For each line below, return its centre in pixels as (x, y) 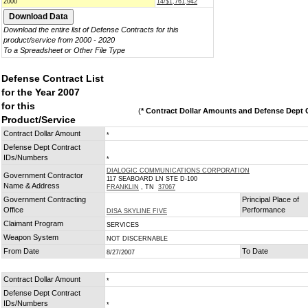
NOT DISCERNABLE (137, 239)
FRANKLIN (123, 187)
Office (13, 210)
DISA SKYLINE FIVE (137, 211)
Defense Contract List (53, 78)
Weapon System (31, 237)
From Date (21, 251)
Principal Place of (271, 199)
